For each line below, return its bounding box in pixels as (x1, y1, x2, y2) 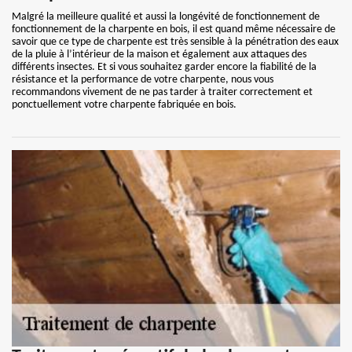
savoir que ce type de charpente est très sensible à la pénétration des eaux (12, 36, 339, 48)
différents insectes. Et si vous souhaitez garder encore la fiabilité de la (12, 61, 317, 73)
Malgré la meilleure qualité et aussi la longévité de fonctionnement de (12, 11, 320, 23)
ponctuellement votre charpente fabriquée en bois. (12, 99, 236, 111)
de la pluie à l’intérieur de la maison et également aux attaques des (12, 49, 306, 60)
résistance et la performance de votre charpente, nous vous (12, 74, 273, 86)
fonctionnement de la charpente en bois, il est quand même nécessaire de (12, 24, 335, 35)
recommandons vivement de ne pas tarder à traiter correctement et (12, 86, 313, 98)
